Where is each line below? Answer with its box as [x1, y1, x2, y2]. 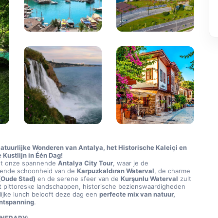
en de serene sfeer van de [36, 175, 121, 182]
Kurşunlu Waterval [121, 175, 179, 182]
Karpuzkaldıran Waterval [77, 167, 155, 175]
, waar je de [113, 159, 149, 167]
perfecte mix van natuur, [99, 190, 176, 198]
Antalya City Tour [58, 159, 113, 167]
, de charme [154, 167, 191, 175]
